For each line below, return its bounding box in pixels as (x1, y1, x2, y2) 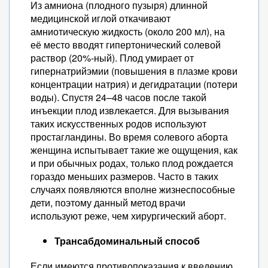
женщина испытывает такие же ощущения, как (31, 143, 237, 157)
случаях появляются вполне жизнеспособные (31, 182, 235, 196)
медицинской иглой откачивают (31, 11, 170, 25)
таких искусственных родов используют (31, 117, 206, 130)
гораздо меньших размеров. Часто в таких (31, 169, 218, 183)
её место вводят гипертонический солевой (31, 38, 221, 51)
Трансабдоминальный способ (54, 234, 200, 248)
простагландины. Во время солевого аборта (31, 130, 228, 144)
